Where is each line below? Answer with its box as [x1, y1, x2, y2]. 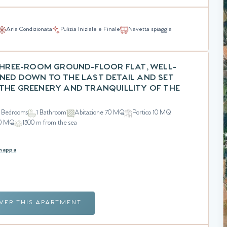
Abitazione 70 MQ [74, 109, 125, 117]
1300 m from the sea [22, 120, 78, 127]
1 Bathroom [36, 109, 67, 117]
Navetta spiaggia [128, 27, 172, 33]
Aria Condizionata [6, 27, 52, 33]
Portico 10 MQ [132, 109, 171, 117]
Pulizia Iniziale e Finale [60, 27, 120, 33]
